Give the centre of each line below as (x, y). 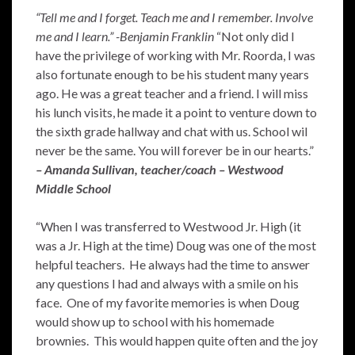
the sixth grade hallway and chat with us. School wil (172, 131)
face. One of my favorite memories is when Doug (168, 302)
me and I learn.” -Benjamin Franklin (126, 36)
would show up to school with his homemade (155, 321)
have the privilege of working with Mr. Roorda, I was (176, 55)
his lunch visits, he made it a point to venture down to (176, 112)
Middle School (73, 188)
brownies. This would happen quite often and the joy (177, 340)
